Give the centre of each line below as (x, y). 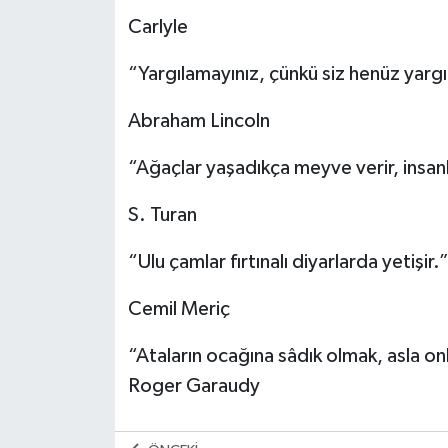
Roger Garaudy (193, 385)
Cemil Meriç (178, 308)
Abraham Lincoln (198, 120)
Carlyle (157, 26)
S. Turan (162, 214)
